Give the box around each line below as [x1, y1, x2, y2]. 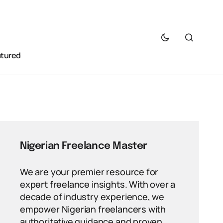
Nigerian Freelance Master [20, 141, 147, 151]
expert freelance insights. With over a [20, 178, 176, 190]
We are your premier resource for [20, 166, 159, 178]
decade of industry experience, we [20, 191, 165, 203]
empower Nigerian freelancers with [20, 203, 166, 215]
